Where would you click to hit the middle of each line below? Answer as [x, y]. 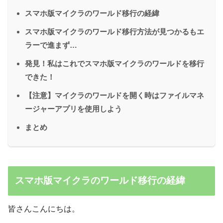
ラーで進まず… [51, 45]
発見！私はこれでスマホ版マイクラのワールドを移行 [114, 63]
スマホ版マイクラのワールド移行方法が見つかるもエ [114, 31]
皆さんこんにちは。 [44, 209]
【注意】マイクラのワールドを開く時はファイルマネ [114, 95]
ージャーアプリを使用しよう [73, 109]
